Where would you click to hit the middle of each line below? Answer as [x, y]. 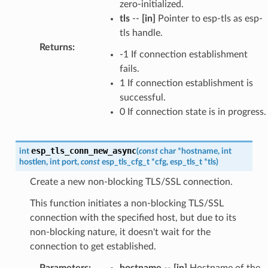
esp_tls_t [186, 162]
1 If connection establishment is [186, 83]
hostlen [32, 162]
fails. [129, 68]
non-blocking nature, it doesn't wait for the [120, 232]
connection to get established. [93, 246]
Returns [56, 47]
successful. [142, 97]
